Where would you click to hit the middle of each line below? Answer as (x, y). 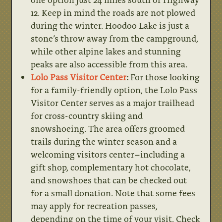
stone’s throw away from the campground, (115, 38)
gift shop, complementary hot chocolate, (111, 167)
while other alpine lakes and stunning (106, 51)
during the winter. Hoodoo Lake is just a (110, 25)
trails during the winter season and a (104, 141)
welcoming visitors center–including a (108, 154)
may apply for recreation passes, (94, 205)
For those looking (164, 77)
